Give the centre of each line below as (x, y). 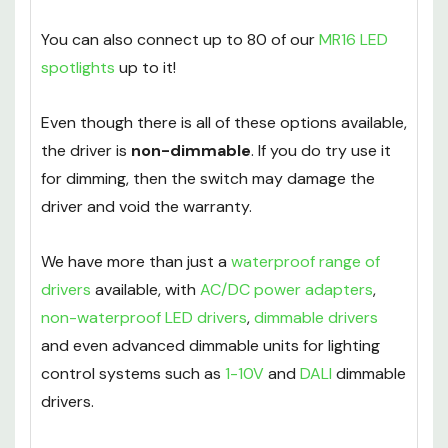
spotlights (78, 68)
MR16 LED (353, 40)
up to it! (145, 68)
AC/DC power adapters (286, 290)
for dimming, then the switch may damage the (208, 179)
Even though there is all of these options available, (224, 123)
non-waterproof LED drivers (144, 318)
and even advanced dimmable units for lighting (210, 346)
